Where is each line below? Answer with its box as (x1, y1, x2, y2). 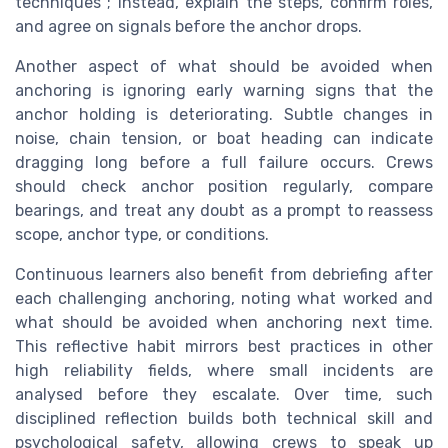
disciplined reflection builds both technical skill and (15, 409, 433, 429)
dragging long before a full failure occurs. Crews (15, 153, 433, 173)
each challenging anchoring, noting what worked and (15, 289, 433, 309)
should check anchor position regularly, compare (15, 177, 433, 197)
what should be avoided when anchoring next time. (15, 313, 433, 333)
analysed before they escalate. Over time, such (15, 385, 433, 405)
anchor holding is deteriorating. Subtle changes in (15, 105, 433, 125)
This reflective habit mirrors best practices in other (15, 337, 433, 357)
